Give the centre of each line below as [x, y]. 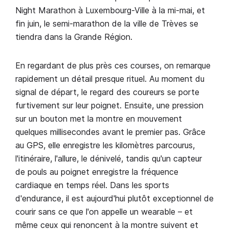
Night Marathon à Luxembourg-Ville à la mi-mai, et [110, 10]
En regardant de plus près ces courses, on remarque [113, 65]
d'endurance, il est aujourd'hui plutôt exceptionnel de [114, 198]
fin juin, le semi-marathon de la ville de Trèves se [107, 24]
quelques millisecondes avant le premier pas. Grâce [110, 132]
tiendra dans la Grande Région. [74, 37]
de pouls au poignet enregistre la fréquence [97, 172]
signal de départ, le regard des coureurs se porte [107, 92]
